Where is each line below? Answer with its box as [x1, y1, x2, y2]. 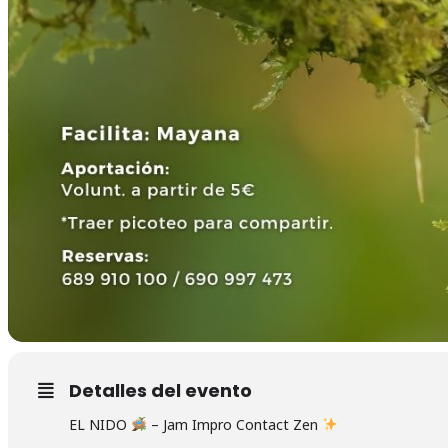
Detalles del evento [69, 377, 252, 403]
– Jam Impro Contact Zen [146, 414, 322, 434]
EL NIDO [69, 414, 131, 434]
